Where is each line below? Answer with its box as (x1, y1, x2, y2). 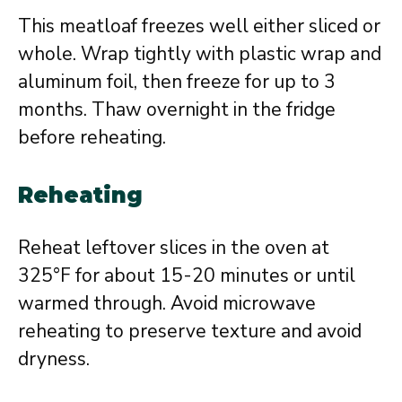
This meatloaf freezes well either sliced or (18, 13, 380, 39)
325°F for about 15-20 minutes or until (18, 262, 355, 288)
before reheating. (18, 125, 166, 150)
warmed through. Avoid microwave (18, 290, 316, 316)
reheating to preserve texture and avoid (18, 318, 362, 344)
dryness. (18, 345, 90, 371)
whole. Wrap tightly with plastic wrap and (18, 41, 381, 66)
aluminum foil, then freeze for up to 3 (18, 69, 336, 94)
